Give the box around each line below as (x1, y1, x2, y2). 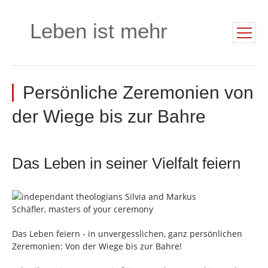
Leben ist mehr (30, 19, 167, 42)
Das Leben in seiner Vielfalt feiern (12, 154, 240, 172)
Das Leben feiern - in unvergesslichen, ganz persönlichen (12, 228, 242, 240)
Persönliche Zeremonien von (23, 83, 254, 102)
